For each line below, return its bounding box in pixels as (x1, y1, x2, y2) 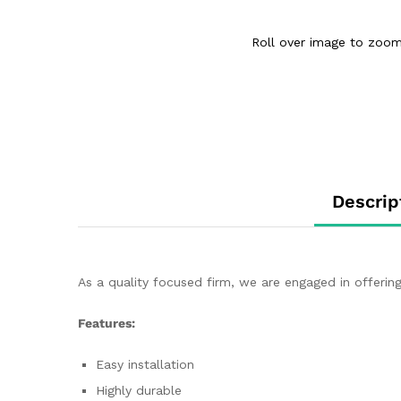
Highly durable (96, 382, 182, 397)
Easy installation (96, 356, 194, 371)
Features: (78, 316, 135, 331)
